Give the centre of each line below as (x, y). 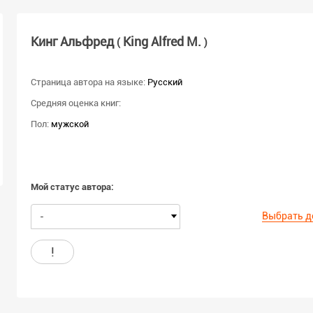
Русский (165, 82)
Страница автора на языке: (88, 82)
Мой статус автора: (72, 187)
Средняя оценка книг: (76, 103)
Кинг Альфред (74, 42)
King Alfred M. (162, 42)
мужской (70, 124)
